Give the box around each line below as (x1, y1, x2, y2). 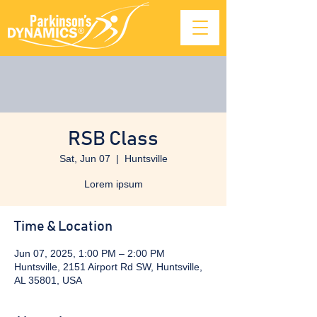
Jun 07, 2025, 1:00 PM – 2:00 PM (14, 248, 165, 259)
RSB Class (68, 129, 158, 149)
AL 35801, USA (14, 275, 82, 286)
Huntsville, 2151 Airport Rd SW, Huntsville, (14, 261, 202, 272)
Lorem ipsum (83, 178, 143, 190)
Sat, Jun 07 (59, 153, 110, 164)
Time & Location (14, 219, 113, 234)
